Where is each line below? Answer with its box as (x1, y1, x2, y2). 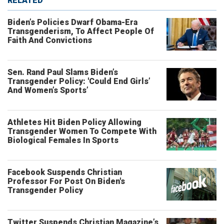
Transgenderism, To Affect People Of (7, 26, 154, 36)
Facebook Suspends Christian (7, 167, 122, 177)
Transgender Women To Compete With (7, 126, 156, 136)
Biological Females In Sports (7, 135, 118, 145)
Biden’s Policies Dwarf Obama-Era (7, 17, 137, 27)
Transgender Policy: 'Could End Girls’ (7, 76, 150, 86)
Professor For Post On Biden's (7, 176, 125, 186)
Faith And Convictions (7, 35, 92, 45)
